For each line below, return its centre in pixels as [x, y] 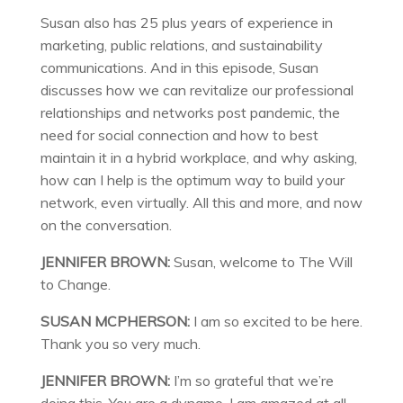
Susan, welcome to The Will [261, 262]
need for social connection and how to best [179, 135]
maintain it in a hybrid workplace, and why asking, [198, 158]
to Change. [75, 285]
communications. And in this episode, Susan [179, 68]
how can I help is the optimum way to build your [192, 180]
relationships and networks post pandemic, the [190, 113]
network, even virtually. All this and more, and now [201, 203]
